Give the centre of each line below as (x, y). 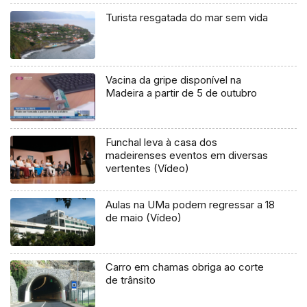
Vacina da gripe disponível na (174, 80)
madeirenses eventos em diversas (187, 156)
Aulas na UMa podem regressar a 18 (191, 204)
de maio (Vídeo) (144, 217)
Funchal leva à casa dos (162, 143)
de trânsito (131, 280)
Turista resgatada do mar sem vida (187, 18)
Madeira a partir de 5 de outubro (182, 93)
